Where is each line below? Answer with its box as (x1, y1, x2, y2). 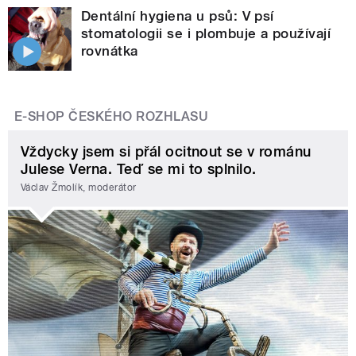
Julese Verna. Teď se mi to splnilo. (21, 160, 257, 177)
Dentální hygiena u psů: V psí (81, 7, 274, 24)
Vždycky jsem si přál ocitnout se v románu (21, 142, 311, 160)
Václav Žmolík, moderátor (21, 182, 137, 194)
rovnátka (81, 42, 138, 59)
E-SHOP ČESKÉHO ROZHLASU (14, 108, 209, 124)
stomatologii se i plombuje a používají (81, 25, 331, 41)
